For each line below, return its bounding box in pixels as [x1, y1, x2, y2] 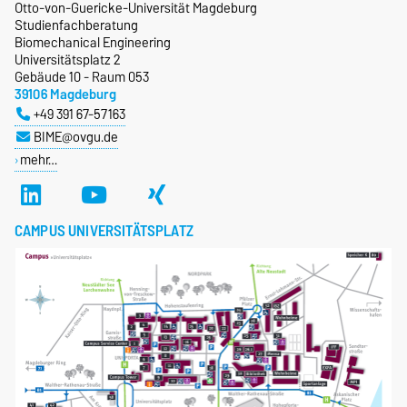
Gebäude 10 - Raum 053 [15, 65, 149, 89]
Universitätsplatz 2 [15, 48, 121, 72]
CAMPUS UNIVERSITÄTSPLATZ [15, 218, 194, 244]
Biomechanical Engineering [15, 31, 171, 55]
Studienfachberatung [15, 14, 138, 37]
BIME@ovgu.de [33, 125, 118, 149]
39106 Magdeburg [15, 83, 116, 106]
